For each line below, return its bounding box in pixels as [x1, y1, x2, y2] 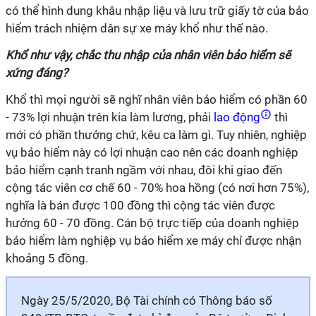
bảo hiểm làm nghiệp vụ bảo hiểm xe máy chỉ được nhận [6, 233, 301, 248]
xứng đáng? [6, 66, 68, 80]
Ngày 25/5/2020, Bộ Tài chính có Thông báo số [21, 293, 272, 308]
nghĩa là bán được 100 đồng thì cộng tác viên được [6, 198, 275, 212]
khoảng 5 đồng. [6, 251, 88, 265]
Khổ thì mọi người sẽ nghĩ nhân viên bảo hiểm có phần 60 [6, 92, 308, 107]
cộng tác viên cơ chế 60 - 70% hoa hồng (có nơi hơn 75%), [6, 181, 309, 195]
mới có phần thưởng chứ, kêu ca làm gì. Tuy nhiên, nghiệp [6, 128, 307, 142]
